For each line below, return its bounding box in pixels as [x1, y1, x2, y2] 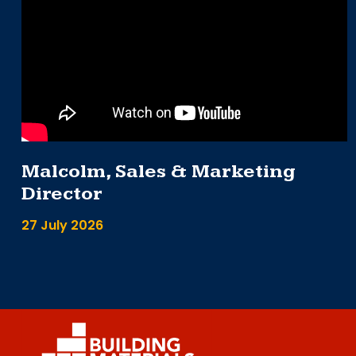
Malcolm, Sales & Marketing [21, 160, 296, 183]
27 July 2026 [21, 215, 103, 234]
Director [21, 182, 103, 205]
